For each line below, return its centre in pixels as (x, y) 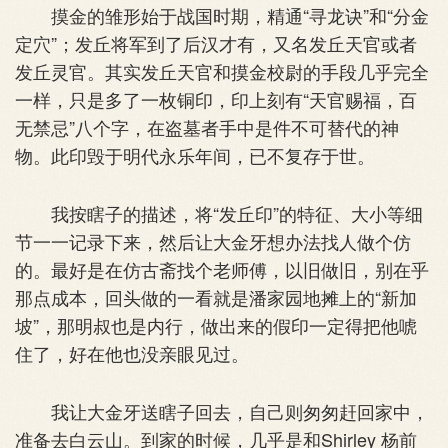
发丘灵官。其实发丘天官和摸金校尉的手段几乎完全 (222, 70)
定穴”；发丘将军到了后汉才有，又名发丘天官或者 (216, 42)
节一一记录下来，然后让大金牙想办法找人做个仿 (213, 240)
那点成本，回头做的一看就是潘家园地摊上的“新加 (216, 296)
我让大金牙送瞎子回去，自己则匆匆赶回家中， (222, 410)
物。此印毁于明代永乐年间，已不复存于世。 (195, 154)
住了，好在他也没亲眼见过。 (132, 352)
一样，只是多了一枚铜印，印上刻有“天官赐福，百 (216, 98)
